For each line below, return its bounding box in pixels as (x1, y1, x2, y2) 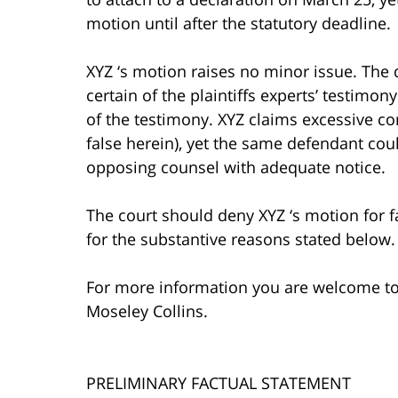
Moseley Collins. (86, 299, 208, 322)
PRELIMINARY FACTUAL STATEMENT (86, 371, 351, 394)
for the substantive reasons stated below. (86, 227, 395, 250)
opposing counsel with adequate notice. (86, 155, 386, 178)
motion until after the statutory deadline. (86, 12, 391, 34)
